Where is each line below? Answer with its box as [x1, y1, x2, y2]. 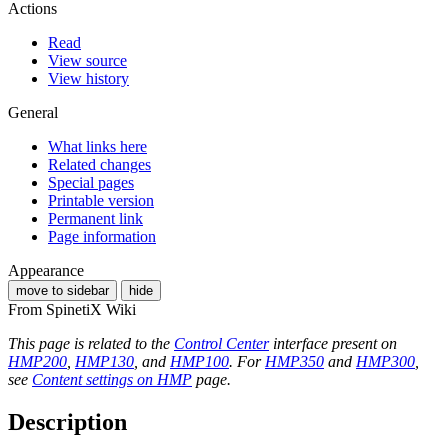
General [8, 103, 58, 121]
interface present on [269, 334, 397, 352]
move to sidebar [16, 282, 109, 298]
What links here [48, 137, 147, 155]
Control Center [174, 334, 269, 352]
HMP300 [356, 352, 415, 370]
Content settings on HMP [32, 370, 192, 388]
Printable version [48, 191, 154, 209]
